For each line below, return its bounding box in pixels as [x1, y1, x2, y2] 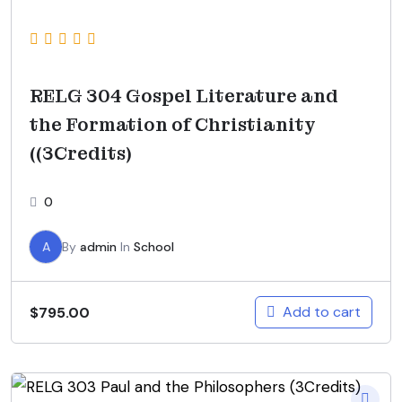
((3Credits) [30, 142, 132, 166]
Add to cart [283, 302, 361, 322]
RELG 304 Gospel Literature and [30, 84, 338, 109]
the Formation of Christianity [30, 113, 316, 137]
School [134, 239, 174, 256]
